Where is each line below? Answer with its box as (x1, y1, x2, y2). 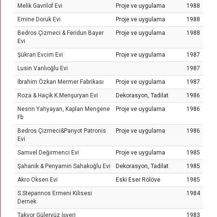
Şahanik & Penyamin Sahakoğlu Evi (17, 163, 110, 170)
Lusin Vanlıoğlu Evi (17, 65, 68, 72)
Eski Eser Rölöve (116, 176, 160, 183)
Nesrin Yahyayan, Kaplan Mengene (17, 106, 110, 112)
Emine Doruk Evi (17, 16, 61, 23)
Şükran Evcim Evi (17, 51, 63, 58)
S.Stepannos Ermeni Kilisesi (17, 190, 92, 197)
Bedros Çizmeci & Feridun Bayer (17, 30, 104, 36)
